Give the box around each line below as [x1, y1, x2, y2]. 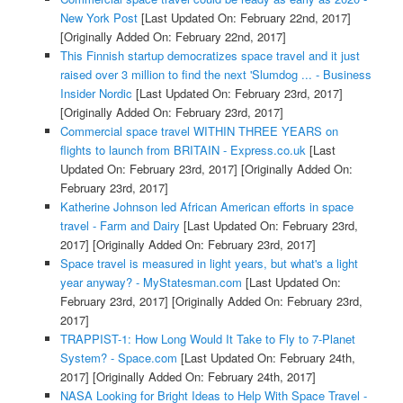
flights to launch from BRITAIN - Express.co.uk [59, 140, 306, 158]
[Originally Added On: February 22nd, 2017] [59, 27, 286, 45]
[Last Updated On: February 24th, [176, 348, 355, 366]
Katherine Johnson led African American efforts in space [59, 197, 354, 215]
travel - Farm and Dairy [59, 216, 180, 234]
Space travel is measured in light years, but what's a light [59, 254, 358, 272]
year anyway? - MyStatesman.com [59, 273, 242, 291]
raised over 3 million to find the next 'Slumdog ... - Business [59, 65, 372, 83]
